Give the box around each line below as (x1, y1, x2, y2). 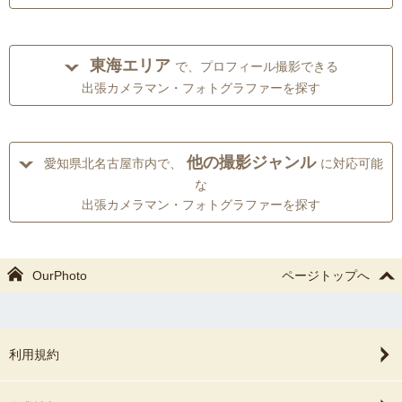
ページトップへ (282, 268, 370, 284)
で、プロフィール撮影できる (174, 59, 338, 74)
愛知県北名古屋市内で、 (44, 156, 182, 171)
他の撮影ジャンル (187, 153, 316, 172)
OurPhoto (32, 268, 87, 284)
